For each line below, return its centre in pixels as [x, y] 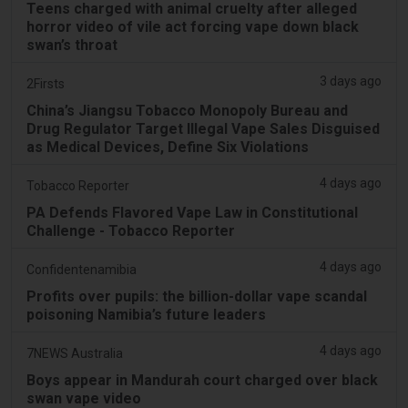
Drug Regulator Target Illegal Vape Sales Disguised [203, 128]
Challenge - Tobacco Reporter [131, 230]
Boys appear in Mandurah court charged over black [202, 380]
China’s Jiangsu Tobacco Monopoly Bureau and [187, 110]
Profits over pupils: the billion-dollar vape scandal [197, 296]
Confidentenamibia [82, 269]
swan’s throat [72, 45]
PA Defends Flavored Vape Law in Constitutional [192, 212]
